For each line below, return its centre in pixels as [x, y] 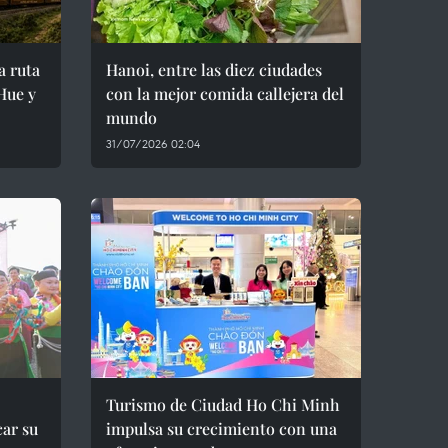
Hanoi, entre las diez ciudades [214, 69]
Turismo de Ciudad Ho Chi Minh [223, 404]
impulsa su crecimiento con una [221, 428]
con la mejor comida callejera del [225, 93]
